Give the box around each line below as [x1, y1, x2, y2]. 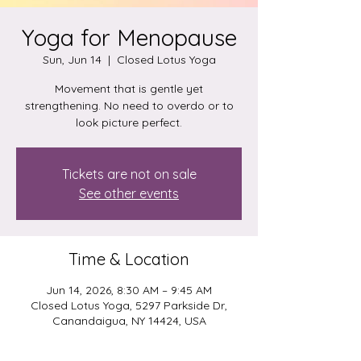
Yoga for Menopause [21, 23, 237, 52]
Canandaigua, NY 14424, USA [52, 313, 206, 328]
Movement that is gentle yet [55, 81, 203, 96]
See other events [79, 185, 179, 201]
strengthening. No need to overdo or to [24, 98, 234, 113]
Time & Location [68, 249, 189, 269]
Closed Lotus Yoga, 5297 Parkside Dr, [31, 298, 227, 313]
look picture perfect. [76, 115, 182, 130]
